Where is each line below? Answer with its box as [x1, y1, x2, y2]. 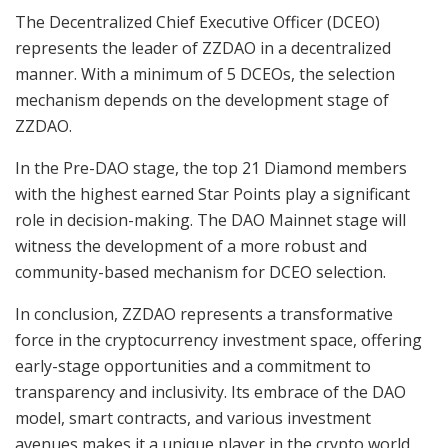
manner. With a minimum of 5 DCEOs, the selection [15, 63, 395, 86]
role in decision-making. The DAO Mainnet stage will [15, 209, 406, 232]
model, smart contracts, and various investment [15, 407, 371, 430]
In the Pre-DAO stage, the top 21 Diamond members [15, 157, 407, 180]
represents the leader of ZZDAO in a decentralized [15, 37, 391, 60]
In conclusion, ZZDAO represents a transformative [15, 303, 393, 326]
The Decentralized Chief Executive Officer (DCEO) [15, 11, 380, 34]
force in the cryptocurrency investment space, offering [15, 329, 422, 352]
